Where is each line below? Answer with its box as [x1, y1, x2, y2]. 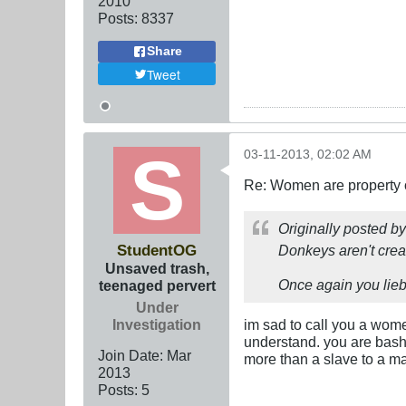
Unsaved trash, [104, 260, 209, 277]
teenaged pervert [98, 277, 216, 295]
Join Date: [98, 347, 163, 364]
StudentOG [117, 241, 197, 260]
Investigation [112, 316, 201, 333]
